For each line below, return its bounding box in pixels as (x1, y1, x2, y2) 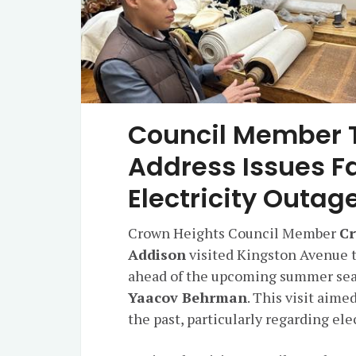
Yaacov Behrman (128, 288, 248, 307)
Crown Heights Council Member (128, 223, 340, 242)
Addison (128, 245, 187, 264)
